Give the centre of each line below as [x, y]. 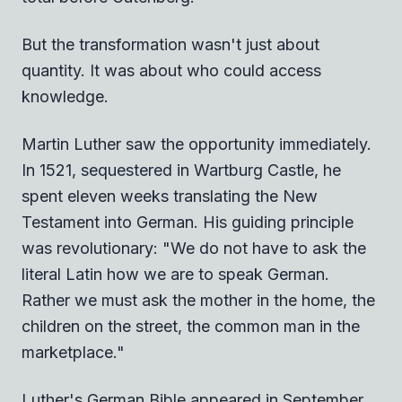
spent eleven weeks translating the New [170, 196]
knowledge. [65, 96]
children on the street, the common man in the [191, 326]
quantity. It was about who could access [171, 70]
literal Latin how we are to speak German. [175, 274]
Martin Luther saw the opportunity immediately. [197, 144]
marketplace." [73, 352]
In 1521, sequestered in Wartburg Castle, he [181, 170]
